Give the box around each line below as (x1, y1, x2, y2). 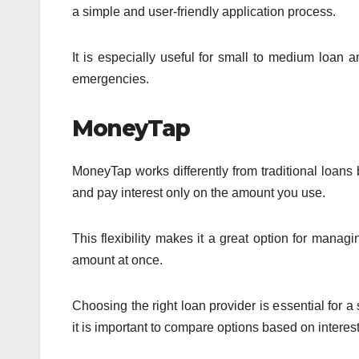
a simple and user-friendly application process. (72, 4, 336, 18)
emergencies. (72, 71, 149, 86)
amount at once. (72, 253, 163, 268)
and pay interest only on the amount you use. (72, 186, 325, 200)
